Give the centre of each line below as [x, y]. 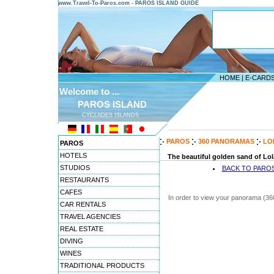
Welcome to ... [89, 91]
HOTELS [73, 155]
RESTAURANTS [84, 180]
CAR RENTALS [83, 204]
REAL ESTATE [82, 229]
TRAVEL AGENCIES [90, 217]
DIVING [72, 241]
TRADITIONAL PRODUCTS [102, 265]
